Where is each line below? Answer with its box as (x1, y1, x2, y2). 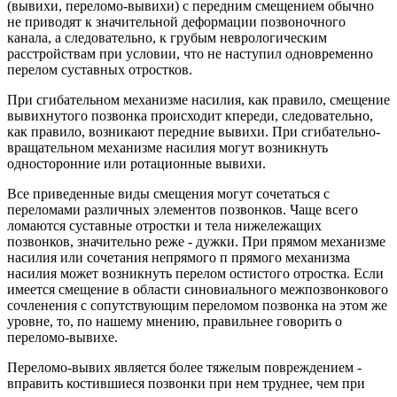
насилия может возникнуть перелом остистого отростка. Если (7, 266, 384, 282)
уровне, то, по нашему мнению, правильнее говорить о (7, 314, 342, 330)
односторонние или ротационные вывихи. (7, 156, 266, 172)
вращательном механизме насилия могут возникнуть (7, 140, 328, 156)
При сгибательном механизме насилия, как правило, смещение (7, 92, 390, 108)
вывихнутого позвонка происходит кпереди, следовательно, (7, 108, 373, 124)
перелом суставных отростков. (7, 62, 192, 78)
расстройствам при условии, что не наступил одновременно (7, 46, 373, 62)
